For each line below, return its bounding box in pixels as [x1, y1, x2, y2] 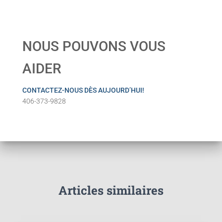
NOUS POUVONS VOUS [22, 38, 166, 55]
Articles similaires [58, 182, 164, 199]
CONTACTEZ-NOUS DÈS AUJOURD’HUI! [22, 86, 144, 94]
